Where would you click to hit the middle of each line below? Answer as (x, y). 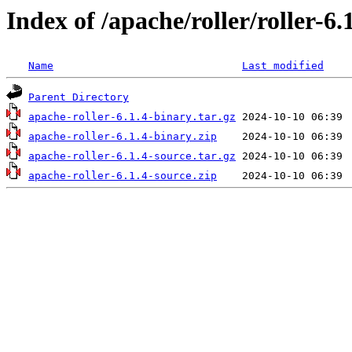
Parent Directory (79, 97)
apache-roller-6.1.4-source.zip (123, 176)
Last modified (283, 66)
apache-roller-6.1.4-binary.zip (123, 137)
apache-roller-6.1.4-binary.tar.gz (132, 117)
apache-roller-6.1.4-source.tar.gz (132, 156)
